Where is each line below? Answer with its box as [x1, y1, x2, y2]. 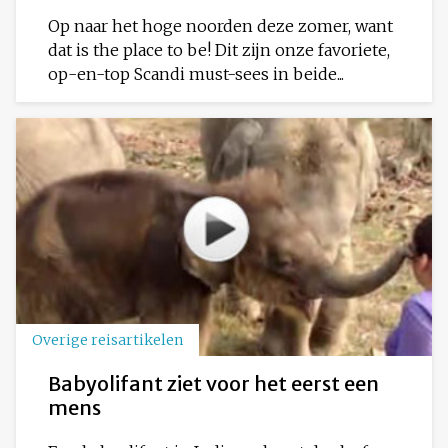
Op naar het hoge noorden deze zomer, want [48, 15, 393, 36]
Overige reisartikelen [32, 331, 183, 350]
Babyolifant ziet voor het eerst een [48, 371, 379, 397]
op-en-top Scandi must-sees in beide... [48, 63, 344, 84]
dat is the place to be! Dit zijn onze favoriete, [48, 39, 390, 60]
